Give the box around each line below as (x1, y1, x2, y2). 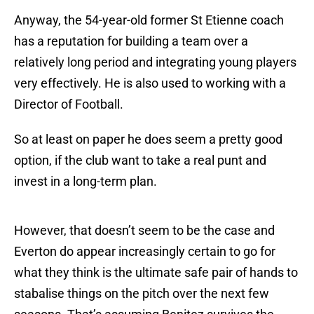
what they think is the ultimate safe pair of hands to (14, 265, 298, 280)
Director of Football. (14, 97, 123, 112)
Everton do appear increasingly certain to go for (14, 244, 275, 259)
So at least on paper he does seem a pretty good (14, 132, 282, 147)
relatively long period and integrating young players (14, 55, 296, 70)
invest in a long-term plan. (14, 174, 157, 189)
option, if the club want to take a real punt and (14, 153, 266, 168)
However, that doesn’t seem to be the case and (14, 223, 275, 238)
